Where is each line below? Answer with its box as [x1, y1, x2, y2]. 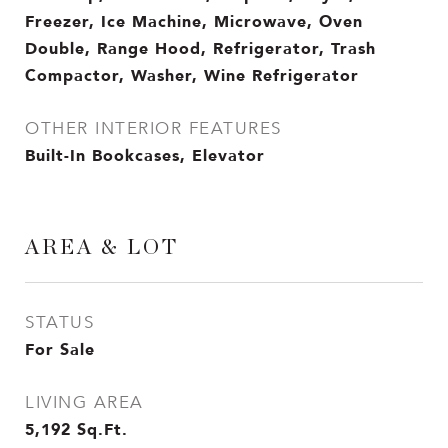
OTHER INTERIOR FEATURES [25, 118, 282, 139]
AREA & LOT [25, 237, 179, 258]
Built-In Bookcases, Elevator [25, 142, 265, 168]
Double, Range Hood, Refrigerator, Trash [25, 35, 376, 61]
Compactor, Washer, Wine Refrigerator [25, 62, 359, 88]
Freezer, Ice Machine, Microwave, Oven [25, 8, 363, 34]
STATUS [25, 312, 94, 333]
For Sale [25, 336, 95, 362]
